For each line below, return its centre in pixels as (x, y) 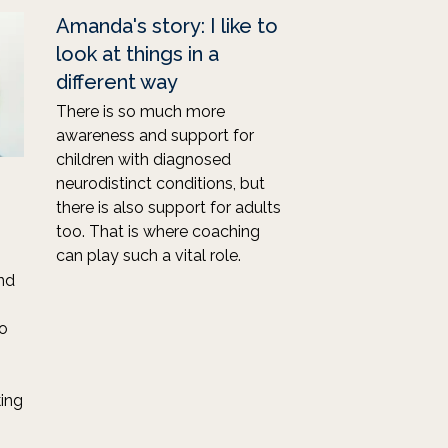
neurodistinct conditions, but (160, 183)
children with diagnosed (143, 159)
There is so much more (140, 111)
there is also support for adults (168, 207)
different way (117, 82)
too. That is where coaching (158, 231)
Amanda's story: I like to (167, 26)
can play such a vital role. (148, 255)
